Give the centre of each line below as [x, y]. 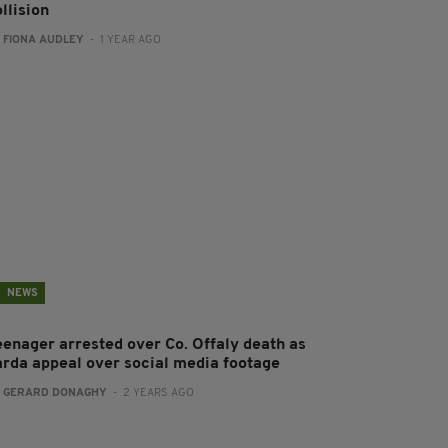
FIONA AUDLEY [44, 40]
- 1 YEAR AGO [123, 40]
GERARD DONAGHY [55, 393]
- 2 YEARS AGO [151, 393]
